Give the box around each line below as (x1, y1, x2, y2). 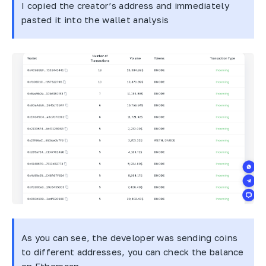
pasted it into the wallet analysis (21, 14, 169, 25)
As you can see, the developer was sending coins (21, 232, 238, 243)
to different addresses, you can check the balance (21, 246, 244, 257)
